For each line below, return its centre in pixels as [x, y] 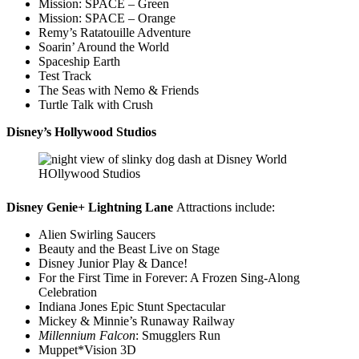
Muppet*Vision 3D [87, 349]
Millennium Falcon [87, 335]
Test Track [65, 75]
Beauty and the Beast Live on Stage [129, 248]
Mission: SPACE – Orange [107, 18]
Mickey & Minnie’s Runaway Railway [137, 321]
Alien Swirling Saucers [97, 234]
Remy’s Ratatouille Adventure [115, 32]
